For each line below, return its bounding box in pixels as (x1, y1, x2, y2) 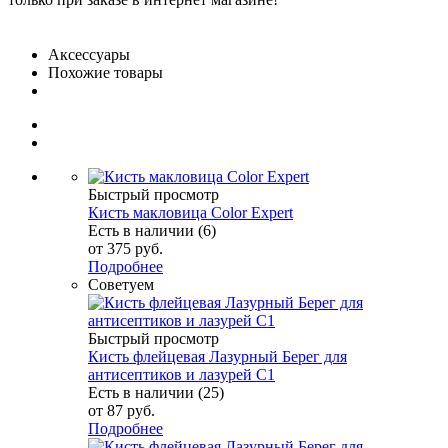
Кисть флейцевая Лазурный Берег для (88, 347, 347, 365)
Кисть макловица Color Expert (88, 203, 293, 221)
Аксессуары (48, 45, 130, 63)
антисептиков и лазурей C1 (88, 365, 275, 383)
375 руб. (107, 239, 163, 257)
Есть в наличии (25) (88, 383, 224, 401)
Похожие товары (48, 63, 163, 81)
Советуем (88, 275, 154, 293)
